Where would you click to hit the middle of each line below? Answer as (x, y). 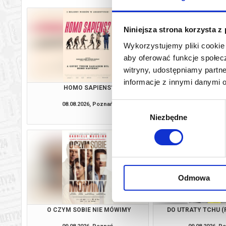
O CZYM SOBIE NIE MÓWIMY (89, 210)
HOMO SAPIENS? (89, 88)
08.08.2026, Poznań (88, 104)
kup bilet (131, 116)
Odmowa (194, 178)
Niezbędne (168, 117)
